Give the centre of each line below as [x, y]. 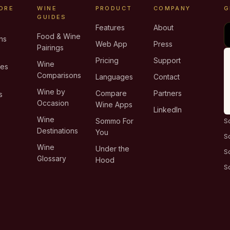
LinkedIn [167, 110]
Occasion [53, 103]
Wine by [51, 92]
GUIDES [52, 17]
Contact [166, 77]
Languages [114, 77]
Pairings [51, 47]
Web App [111, 44]
